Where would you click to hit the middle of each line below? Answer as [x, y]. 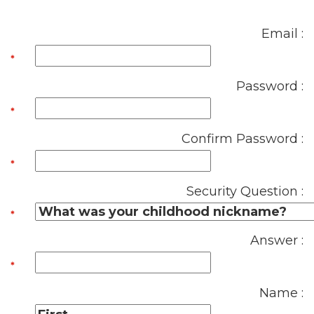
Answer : [277, 240]
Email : [282, 34]
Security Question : [245, 191]
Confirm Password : [243, 139]
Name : [281, 293]
